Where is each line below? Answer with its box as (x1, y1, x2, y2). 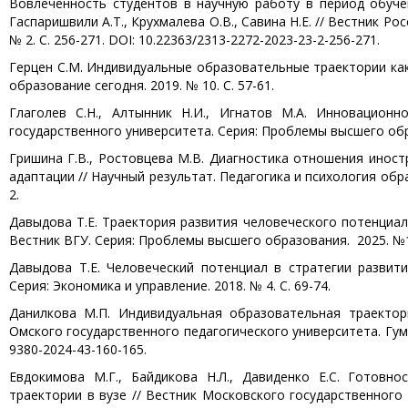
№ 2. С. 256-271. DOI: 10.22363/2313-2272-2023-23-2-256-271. (9, 31, 380, 48)
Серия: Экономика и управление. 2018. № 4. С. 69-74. (9, 277, 331, 294)
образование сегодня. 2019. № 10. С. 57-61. (9, 76, 274, 94)
